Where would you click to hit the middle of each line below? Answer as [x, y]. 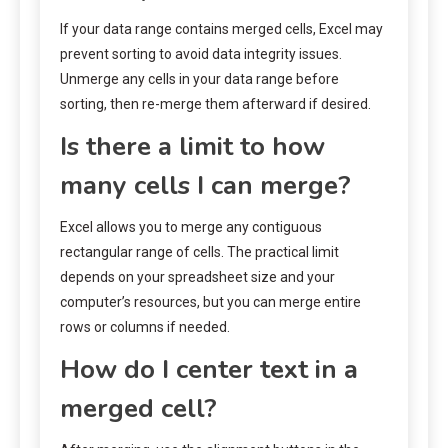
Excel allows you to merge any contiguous [191, 226]
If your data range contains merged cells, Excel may [221, 28]
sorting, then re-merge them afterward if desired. [215, 103]
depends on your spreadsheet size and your [197, 276]
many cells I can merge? [205, 185]
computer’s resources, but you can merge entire [210, 301]
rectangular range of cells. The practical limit [199, 251]
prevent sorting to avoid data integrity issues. [201, 53]
